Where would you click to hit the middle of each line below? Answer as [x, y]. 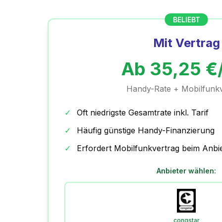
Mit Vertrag [186, 43]
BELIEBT [186, 20]
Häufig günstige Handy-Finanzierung [146, 130]
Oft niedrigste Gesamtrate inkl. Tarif [143, 112]
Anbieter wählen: [186, 171]
